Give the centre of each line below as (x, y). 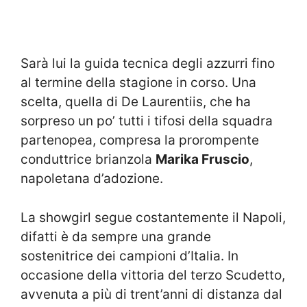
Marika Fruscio (202, 160)
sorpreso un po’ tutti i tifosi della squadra (147, 121)
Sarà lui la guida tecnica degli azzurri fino (148, 64)
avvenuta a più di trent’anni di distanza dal (151, 294)
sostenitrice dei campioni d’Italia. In (130, 256)
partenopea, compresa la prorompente (140, 140)
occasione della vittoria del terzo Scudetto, (153, 275)
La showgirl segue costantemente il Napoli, (153, 217)
